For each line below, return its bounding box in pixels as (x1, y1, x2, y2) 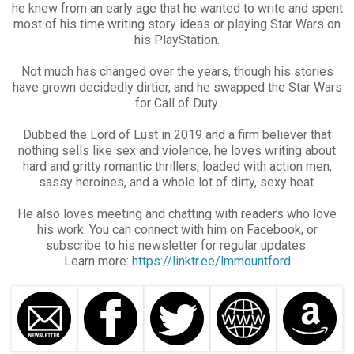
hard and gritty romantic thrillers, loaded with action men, (22, 158, 332, 174)
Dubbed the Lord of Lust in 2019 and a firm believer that (23, 126, 331, 142)
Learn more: (63, 253, 129, 269)
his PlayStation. (134, 32, 220, 47)
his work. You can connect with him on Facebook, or (36, 221, 318, 237)
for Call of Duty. (134, 95, 220, 111)
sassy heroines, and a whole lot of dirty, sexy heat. (38, 174, 316, 190)
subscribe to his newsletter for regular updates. (46, 237, 308, 253)
